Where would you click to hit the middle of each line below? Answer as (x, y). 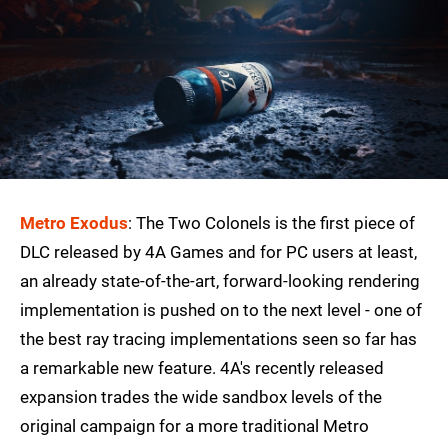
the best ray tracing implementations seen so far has (218, 339)
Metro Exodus (74, 223)
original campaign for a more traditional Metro (194, 426)
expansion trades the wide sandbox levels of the (201, 397)
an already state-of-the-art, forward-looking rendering (220, 281)
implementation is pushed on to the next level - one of (221, 310)
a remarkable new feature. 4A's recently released (202, 368)
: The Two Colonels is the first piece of (271, 223)
